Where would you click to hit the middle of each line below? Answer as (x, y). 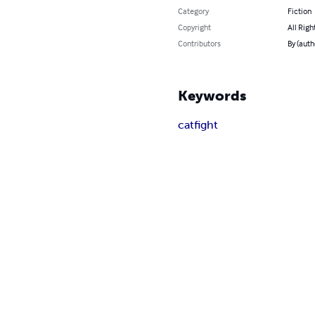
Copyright (195, 27)
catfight (198, 125)
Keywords (212, 96)
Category (194, 11)
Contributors (200, 43)
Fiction (299, 11)
